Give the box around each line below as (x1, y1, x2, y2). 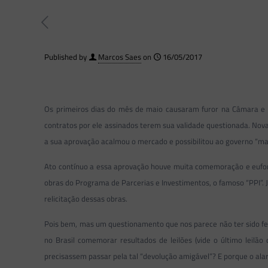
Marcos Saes (98, 51, 141, 63)
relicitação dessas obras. (44, 193, 128, 205)
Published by (44, 51, 87, 63)
